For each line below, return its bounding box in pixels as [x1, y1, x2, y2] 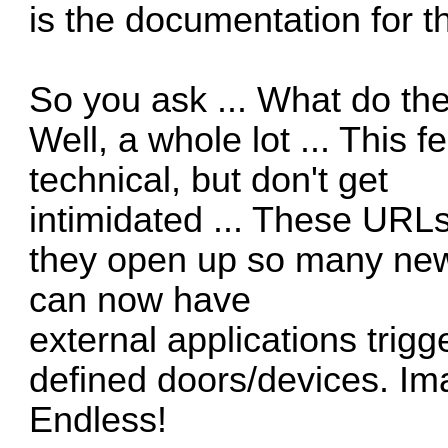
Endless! [29, 399, 168, 440]
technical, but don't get [29, 159, 389, 200]
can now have [29, 279, 252, 320]
